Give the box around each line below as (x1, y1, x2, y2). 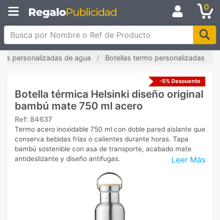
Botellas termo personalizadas (105, 54, 205, 62)
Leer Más (171, 154, 205, 165)
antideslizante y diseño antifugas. (15, 155, 120, 163)
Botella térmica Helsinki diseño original (15, 88, 203, 100)
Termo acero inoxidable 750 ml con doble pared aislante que (15, 125, 205, 133)
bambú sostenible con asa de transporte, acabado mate (15, 145, 192, 153)
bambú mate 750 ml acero (15, 100, 143, 112)
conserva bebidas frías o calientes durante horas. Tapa (15, 135, 189, 143)
